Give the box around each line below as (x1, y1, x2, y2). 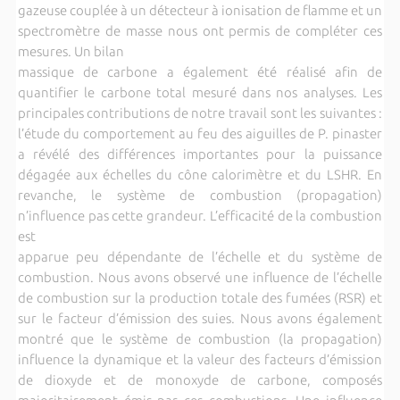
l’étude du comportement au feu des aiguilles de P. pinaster (17, 125, 383, 141)
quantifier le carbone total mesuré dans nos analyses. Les (17, 84, 383, 100)
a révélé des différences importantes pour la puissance (17, 146, 383, 162)
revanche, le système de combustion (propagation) (17, 187, 383, 203)
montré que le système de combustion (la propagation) (17, 330, 383, 346)
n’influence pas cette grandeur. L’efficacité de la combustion (17, 207, 383, 223)
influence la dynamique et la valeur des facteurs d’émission (17, 351, 383, 367)
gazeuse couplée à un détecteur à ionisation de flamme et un (17, 2, 383, 18)
